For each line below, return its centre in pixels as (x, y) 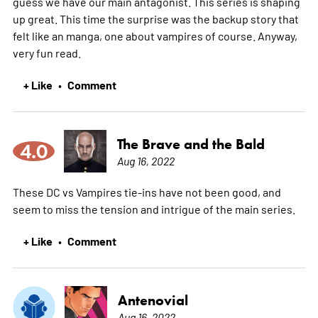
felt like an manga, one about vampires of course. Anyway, (155, 35)
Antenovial (153, 300)
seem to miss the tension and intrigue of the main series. (154, 208)
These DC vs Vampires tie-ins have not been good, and (147, 191)
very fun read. (46, 52)
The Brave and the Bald (191, 144)
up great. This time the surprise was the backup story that (155, 18)
